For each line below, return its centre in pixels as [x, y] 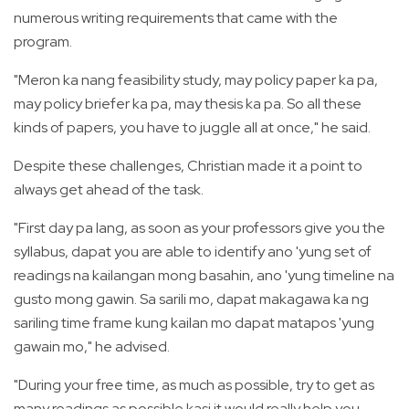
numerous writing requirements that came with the [176, 17]
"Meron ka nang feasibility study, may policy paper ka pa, [196, 79]
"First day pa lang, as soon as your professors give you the [199, 227]
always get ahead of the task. [109, 189]
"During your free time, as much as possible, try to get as [194, 384]
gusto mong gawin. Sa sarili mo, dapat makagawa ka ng [191, 299]
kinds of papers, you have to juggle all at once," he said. [192, 127]
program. [43, 41]
